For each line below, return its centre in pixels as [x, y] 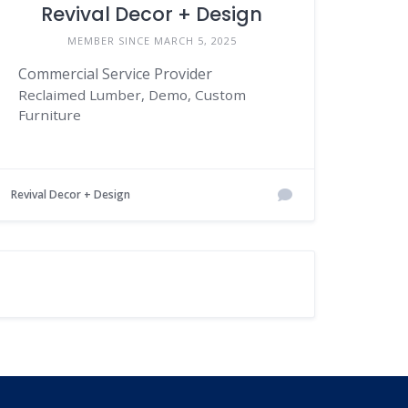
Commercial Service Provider [116, 74]
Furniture [50, 115]
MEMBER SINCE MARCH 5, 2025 [152, 41]
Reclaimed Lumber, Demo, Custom [133, 95]
